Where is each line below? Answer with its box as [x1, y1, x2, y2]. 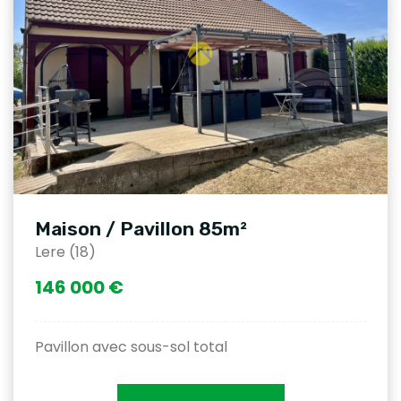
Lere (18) [35, 241, 96, 262]
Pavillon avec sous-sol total [35, 336, 227, 357]
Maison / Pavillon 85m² [35, 217, 247, 240]
